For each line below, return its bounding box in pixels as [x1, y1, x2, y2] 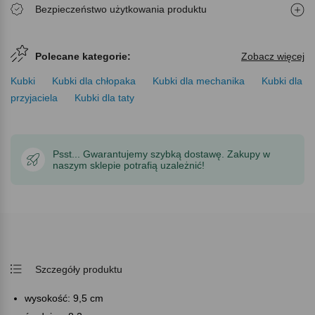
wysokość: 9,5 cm [25, 292, 103, 304]
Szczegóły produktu [35, 263, 122, 275]
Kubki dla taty [75, 91, 134, 103]
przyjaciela [11, 91, 58, 103]
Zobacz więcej [241, 50, 304, 62]
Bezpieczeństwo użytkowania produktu [35, 3, 207, 15]
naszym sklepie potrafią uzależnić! [53, 159, 205, 171]
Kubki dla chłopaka [52, 75, 136, 86]
